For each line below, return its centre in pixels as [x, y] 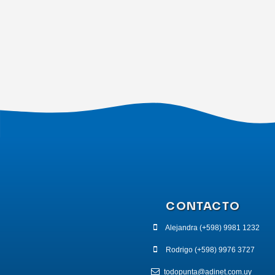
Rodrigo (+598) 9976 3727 [210, 250]
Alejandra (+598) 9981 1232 [212, 228]
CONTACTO [203, 207]
